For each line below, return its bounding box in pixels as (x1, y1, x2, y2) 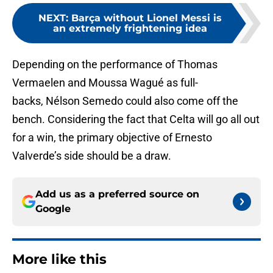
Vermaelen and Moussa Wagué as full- (12, 76, 198, 90)
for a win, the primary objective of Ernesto (12, 131, 212, 144)
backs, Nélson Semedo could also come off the (12, 94, 238, 108)
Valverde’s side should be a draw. (12, 149, 171, 163)
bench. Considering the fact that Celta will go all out (12, 113, 260, 126)
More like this (12, 251, 107, 268)
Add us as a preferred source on (35, 188, 199, 200)
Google (35, 203, 71, 215)
